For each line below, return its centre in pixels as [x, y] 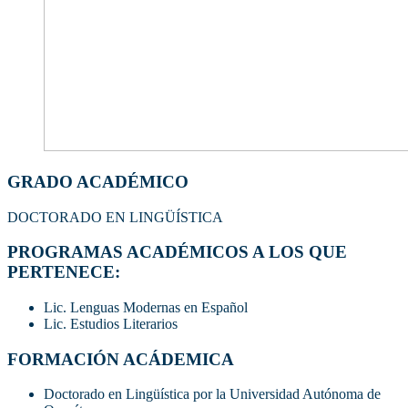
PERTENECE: [64, 272]
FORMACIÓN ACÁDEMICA [121, 359]
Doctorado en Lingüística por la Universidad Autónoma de [212, 394]
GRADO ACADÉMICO [98, 181]
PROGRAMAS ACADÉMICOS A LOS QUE [177, 252]
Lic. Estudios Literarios [111, 324]
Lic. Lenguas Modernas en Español [146, 308]
